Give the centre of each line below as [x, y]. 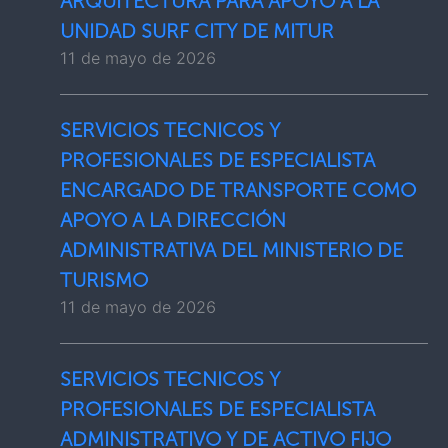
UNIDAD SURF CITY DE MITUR [197, 31]
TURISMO [104, 280]
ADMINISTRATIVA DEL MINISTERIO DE [231, 250]
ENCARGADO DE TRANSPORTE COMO [238, 190]
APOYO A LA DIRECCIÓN [173, 220]
